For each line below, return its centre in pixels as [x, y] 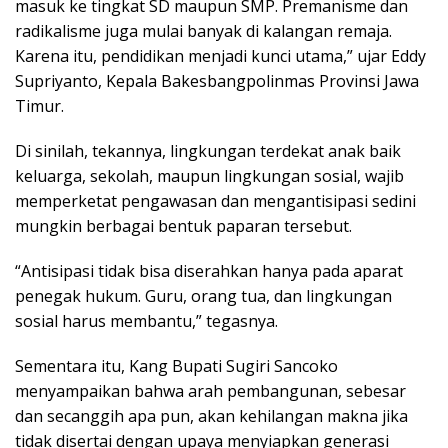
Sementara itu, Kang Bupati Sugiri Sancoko [176, 366]
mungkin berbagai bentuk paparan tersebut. [183, 226]
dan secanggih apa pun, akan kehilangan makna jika [211, 416]
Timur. [39, 106]
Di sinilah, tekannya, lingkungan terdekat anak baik [208, 151]
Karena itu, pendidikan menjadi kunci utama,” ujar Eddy [220, 56]
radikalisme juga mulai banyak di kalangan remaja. [203, 31]
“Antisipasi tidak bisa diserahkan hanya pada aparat [209, 271]
